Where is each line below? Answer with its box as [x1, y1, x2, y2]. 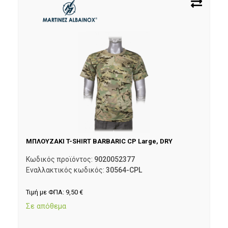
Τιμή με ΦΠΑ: [26, 188, 66, 196]
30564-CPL [106, 166, 142, 175]
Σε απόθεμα [26, 201, 66, 211]
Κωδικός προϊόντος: [26, 155, 94, 164]
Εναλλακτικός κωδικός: [26, 166, 106, 175]
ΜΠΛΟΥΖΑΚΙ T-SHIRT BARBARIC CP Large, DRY [26, 137, 173, 146]
